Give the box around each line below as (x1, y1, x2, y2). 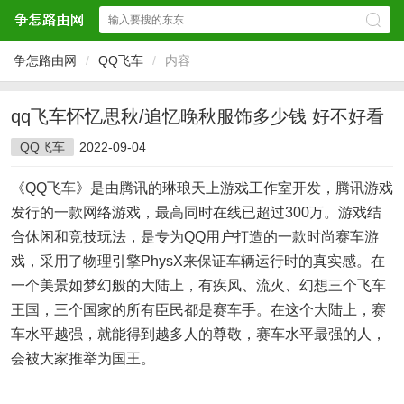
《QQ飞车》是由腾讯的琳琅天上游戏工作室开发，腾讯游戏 (11, 180, 393, 196)
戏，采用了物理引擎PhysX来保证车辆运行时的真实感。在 (11, 253, 385, 269)
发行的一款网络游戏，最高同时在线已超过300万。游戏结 (11, 205, 381, 220)
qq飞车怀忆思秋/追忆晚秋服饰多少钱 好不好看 (11, 106, 384, 126)
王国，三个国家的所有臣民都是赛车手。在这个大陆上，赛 (11, 302, 386, 317)
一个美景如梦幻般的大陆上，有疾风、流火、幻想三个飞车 (11, 278, 386, 293)
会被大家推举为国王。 (11, 351, 155, 366)
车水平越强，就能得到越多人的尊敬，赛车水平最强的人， (11, 326, 386, 342)
